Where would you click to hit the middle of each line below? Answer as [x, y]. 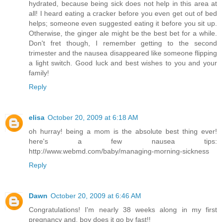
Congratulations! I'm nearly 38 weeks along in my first [123, 209]
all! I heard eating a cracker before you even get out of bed [123, 13]
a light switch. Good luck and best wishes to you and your [123, 63]
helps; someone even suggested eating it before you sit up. [123, 23]
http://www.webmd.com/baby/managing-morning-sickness [119, 151]
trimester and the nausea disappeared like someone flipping [123, 53]
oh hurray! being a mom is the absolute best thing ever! [123, 131]
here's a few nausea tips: [123, 141]
